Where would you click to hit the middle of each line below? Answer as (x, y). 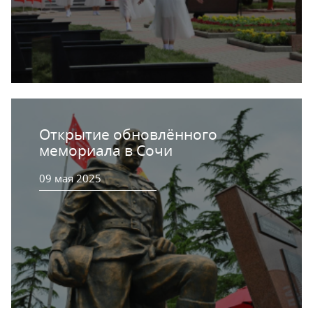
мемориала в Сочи (106, 150)
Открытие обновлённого (128, 134)
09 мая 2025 (70, 178)
